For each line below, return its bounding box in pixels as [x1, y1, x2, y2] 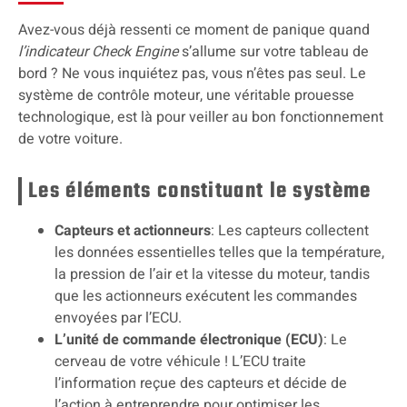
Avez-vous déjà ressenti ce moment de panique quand [18, 19, 370, 42]
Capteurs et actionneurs [55, 220, 211, 243]
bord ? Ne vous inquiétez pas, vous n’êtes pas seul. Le [18, 63, 366, 85]
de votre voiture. [18, 128, 123, 151]
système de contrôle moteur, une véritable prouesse [18, 84, 354, 107]
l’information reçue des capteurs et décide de [55, 372, 347, 395]
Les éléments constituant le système [28, 174, 372, 209]
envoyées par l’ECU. [55, 307, 182, 330]
